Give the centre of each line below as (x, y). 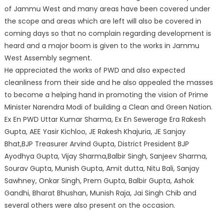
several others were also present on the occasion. (90, 205)
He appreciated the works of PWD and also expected (95, 70)
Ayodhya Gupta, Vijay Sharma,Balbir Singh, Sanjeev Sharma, (106, 156)
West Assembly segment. (48, 58)
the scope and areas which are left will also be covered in (103, 21)
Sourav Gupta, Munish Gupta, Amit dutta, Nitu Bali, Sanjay (102, 168)
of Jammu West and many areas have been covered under (107, 9)
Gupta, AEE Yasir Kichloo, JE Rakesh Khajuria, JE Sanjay (95, 131)
